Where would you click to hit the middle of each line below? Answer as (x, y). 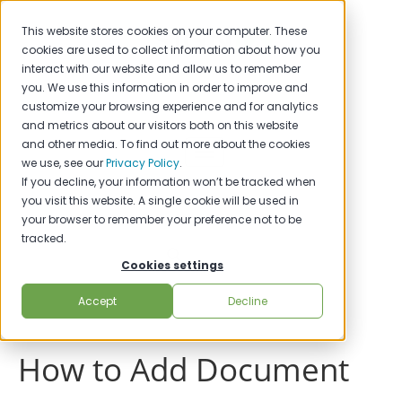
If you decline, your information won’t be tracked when (169, 182)
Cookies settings (172, 266)
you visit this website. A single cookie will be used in (160, 201)
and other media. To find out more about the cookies (166, 144)
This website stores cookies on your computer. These (164, 31)
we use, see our (64, 163)
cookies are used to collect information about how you (171, 50)
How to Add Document (184, 369)
